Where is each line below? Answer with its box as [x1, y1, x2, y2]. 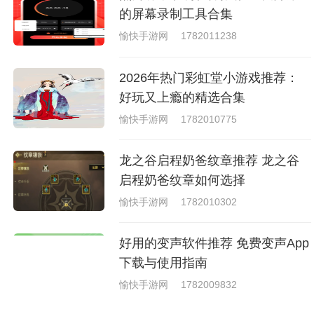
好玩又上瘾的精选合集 [119, 90, 246, 104]
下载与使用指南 [119, 255, 208, 270]
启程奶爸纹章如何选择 [119, 172, 246, 187]
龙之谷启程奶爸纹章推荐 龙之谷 [119, 153, 300, 168]
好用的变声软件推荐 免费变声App [119, 235, 310, 250]
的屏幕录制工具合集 [119, 7, 233, 22]
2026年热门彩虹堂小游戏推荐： [119, 70, 299, 85]
